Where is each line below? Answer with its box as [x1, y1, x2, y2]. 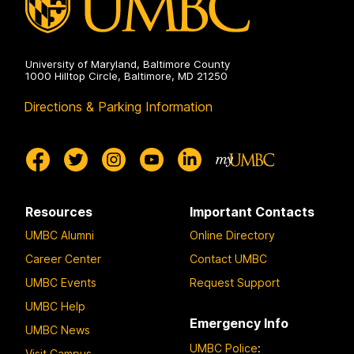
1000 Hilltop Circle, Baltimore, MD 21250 [25, 70, 228, 83]
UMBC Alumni [25, 228, 94, 242]
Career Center [25, 251, 101, 265]
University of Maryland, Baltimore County [25, 58, 230, 71]
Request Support [190, 275, 280, 289]
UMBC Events [25, 275, 96, 289]
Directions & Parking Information [24, 99, 213, 115]
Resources [25, 204, 92, 220]
